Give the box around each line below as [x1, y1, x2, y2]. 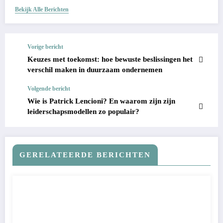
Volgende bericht [27, 85, 70, 93]
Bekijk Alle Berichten [15, 6, 69, 13]
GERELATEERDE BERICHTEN [19, 151, 151, 159]
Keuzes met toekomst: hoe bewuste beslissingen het [27, 55, 193, 64]
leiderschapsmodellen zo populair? [27, 108, 139, 116]
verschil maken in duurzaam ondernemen [27, 66, 164, 74]
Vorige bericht [27, 43, 63, 51]
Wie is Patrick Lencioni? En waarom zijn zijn [27, 97, 175, 106]
